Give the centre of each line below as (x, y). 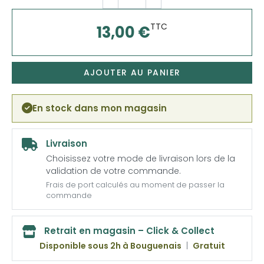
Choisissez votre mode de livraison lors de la (141, 158)
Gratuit (209, 245)
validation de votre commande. (113, 171)
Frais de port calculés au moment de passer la (135, 184)
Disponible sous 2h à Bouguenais (110, 245)
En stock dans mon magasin (100, 108)
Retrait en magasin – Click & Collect (129, 230)
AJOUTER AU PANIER (132, 72)
